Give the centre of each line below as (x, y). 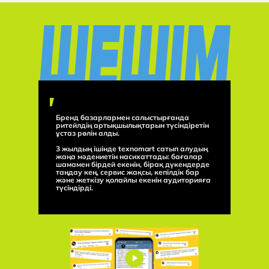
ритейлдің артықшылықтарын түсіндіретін (132, 125)
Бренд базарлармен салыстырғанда (122, 117)
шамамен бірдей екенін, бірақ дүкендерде (133, 164)
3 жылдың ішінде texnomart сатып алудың (132, 149)
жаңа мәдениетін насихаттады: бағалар (129, 156)
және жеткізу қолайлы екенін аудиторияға (133, 180)
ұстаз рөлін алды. (88, 133)
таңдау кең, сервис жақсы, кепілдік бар (128, 172)
